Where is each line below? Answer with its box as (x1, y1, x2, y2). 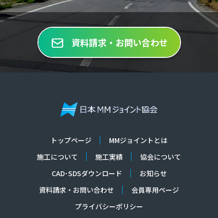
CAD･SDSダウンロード (51, 168, 122, 178)
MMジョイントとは (109, 135, 167, 145)
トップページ (51, 135, 91, 145)
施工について (37, 152, 78, 162)
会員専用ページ (131, 185, 179, 195)
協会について (140, 152, 181, 162)
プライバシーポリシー (75, 201, 143, 211)
